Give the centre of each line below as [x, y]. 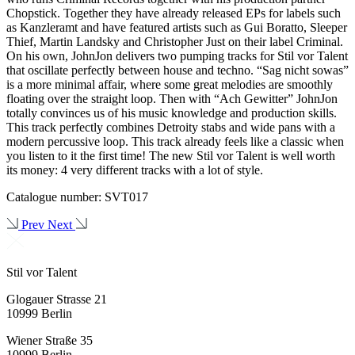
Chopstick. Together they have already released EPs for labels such [174, 13]
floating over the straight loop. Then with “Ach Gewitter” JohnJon [172, 98]
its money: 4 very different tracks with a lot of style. [135, 170]
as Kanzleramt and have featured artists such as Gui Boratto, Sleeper [177, 27]
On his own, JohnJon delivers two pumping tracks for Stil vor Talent [177, 55]
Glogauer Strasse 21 [57, 299]
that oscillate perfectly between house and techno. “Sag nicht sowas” [177, 70]
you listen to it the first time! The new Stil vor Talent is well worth [171, 155]
